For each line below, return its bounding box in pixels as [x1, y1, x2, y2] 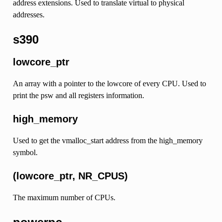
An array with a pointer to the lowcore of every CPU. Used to [12, 79, 206, 88]
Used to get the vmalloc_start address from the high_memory [12, 136, 203, 145]
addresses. [12, 10, 45, 19]
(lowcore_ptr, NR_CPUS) [12, 170, 128, 182]
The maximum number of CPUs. [12, 193, 115, 202]
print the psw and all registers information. [12, 91, 144, 100]
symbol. [12, 148, 38, 157]
